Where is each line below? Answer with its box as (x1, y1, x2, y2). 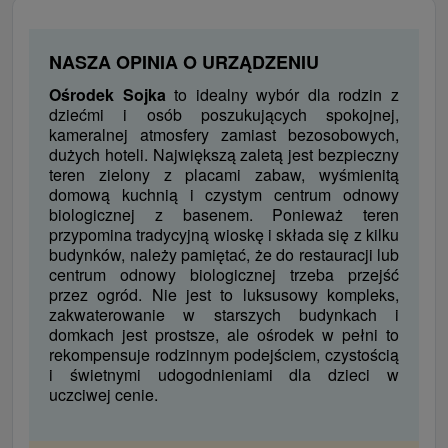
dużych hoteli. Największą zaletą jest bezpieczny (49, 142, 399, 166)
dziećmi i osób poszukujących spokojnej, (49, 102, 399, 126)
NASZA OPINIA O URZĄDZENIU (49, 48, 319, 75)
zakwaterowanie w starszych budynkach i (49, 302, 399, 326)
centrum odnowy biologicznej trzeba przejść (49, 262, 399, 286)
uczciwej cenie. (49, 382, 158, 406)
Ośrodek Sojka (49, 82, 166, 106)
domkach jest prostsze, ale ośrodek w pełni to (49, 322, 399, 346)
